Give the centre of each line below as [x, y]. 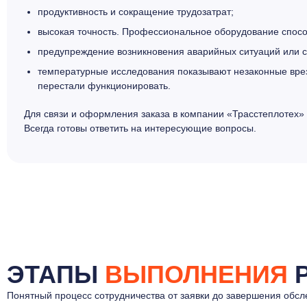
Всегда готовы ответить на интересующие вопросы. [140, 128]
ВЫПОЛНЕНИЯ [196, 274]
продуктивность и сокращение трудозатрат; [136, 11]
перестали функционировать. [104, 85]
